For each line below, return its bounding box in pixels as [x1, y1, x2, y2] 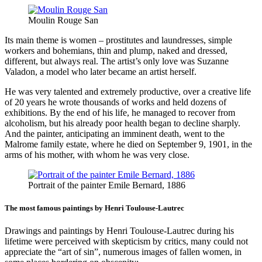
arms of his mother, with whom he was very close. [5, 149, 189, 160]
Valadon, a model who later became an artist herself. [5, 66, 196, 77]
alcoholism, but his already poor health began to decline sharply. [5, 118, 240, 128]
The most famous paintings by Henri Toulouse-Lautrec [5, 203, 184, 212]
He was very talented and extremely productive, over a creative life [5, 86, 251, 96]
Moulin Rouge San [28, 15, 98, 25]
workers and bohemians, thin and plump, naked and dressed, [5, 45, 227, 56]
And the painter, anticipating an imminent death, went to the [5, 128, 225, 139]
